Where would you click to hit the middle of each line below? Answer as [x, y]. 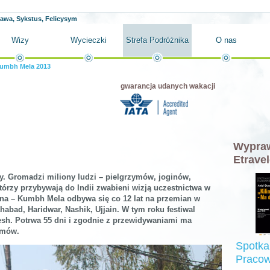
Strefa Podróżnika [157, 40]
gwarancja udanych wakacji [168, 86]
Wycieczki [89, 40]
